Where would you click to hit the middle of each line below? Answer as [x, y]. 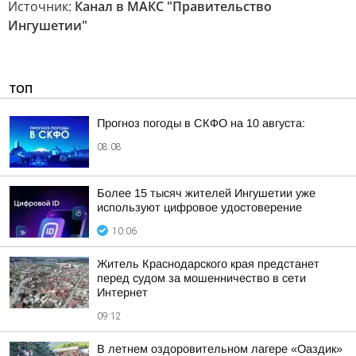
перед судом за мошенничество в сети [201, 278]
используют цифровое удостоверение [199, 207]
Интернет [122, 292]
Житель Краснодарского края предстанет [208, 264]
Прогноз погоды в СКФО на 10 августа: [201, 123]
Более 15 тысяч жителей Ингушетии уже [206, 193]
